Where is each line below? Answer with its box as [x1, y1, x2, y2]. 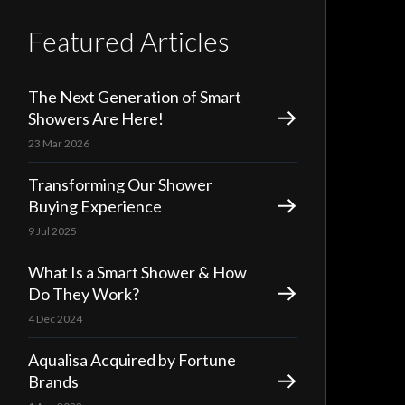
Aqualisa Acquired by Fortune [27, 350, 236, 370]
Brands [27, 372, 79, 391]
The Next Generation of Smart [27, 87, 241, 107]
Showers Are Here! [27, 108, 164, 128]
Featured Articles [27, 24, 230, 57]
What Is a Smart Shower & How [27, 262, 247, 282]
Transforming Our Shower [27, 174, 212, 194]
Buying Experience [27, 196, 162, 216]
